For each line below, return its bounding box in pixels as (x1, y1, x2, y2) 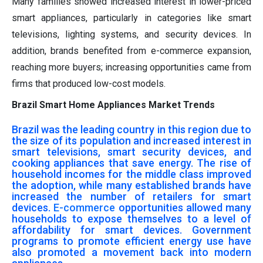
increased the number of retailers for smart (12, 190, 251, 203)
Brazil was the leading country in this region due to (12, 123, 251, 136)
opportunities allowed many (115, 201, 251, 214)
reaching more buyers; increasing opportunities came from (12, 61, 251, 73)
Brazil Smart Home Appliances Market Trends (12, 99, 215, 110)
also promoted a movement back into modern (12, 245, 251, 258)
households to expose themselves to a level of (12, 212, 251, 225)
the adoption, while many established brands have (12, 178, 251, 191)
